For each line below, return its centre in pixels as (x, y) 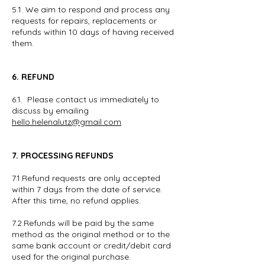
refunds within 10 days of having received (93, 32)
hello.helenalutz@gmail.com (67, 122)
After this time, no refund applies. (76, 201)
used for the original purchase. (71, 257)
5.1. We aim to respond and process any (91, 9)
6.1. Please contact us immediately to (85, 99)
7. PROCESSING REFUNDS (63, 156)
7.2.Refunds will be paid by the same (83, 223)
